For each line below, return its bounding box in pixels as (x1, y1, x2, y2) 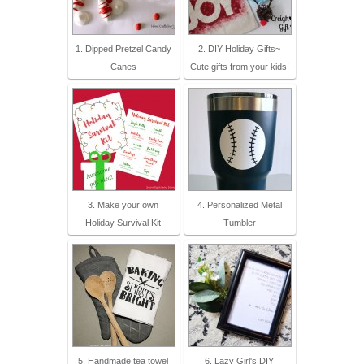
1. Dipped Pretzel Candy (75, 44, 171, 54)
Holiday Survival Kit (85, 218, 161, 228)
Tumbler (223, 218, 256, 228)
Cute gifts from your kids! (189, 62, 289, 72)
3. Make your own (88, 200, 158, 210)
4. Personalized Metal (197, 200, 282, 210)
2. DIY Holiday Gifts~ (198, 44, 280, 54)
